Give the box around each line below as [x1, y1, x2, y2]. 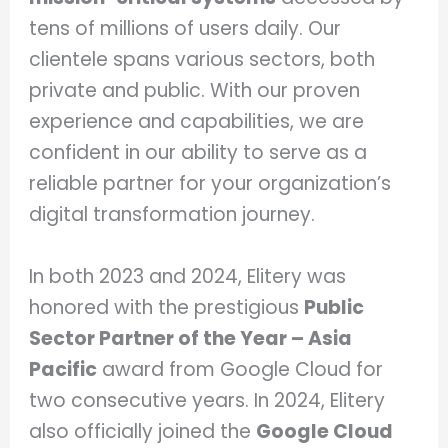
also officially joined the [29, 417, 257, 445]
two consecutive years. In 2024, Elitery [29, 386, 386, 414]
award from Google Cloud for [97, 355, 384, 383]
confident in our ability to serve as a [29, 139, 368, 167]
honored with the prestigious [29, 293, 305, 321]
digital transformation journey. [29, 201, 316, 229]
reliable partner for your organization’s [29, 170, 392, 198]
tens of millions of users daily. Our [29, 15, 342, 43]
